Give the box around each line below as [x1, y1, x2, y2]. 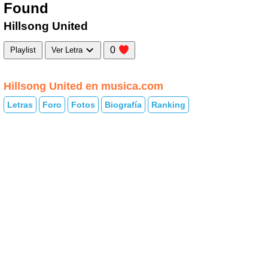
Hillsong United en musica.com [4, 80, 163, 92]
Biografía [105, 100, 142, 110]
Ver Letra [51, 45, 85, 55]
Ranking [151, 100, 185, 110]
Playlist [10, 45, 36, 55]
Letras [7, 100, 33, 110]
